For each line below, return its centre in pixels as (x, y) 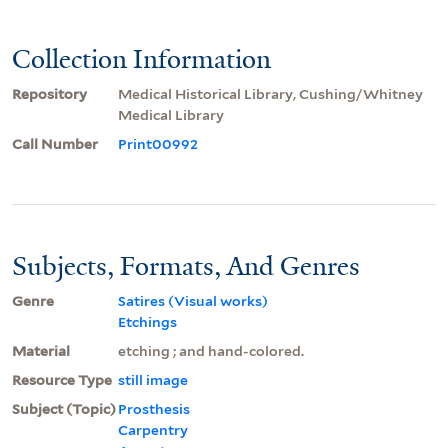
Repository (49, 93)
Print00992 (158, 143)
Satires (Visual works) (193, 300)
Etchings (147, 321)
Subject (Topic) (64, 408)
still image (153, 379)
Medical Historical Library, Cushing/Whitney (270, 93)
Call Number (55, 143)
